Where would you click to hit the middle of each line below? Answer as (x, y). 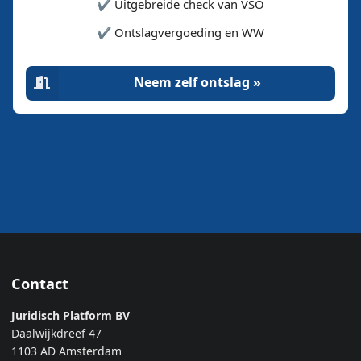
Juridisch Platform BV (71, 316)
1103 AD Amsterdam (66, 351)
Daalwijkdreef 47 (56, 334)
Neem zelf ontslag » (197, 83)
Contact (40, 283)
